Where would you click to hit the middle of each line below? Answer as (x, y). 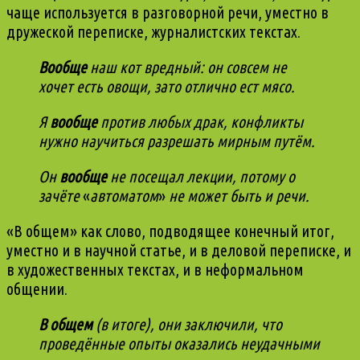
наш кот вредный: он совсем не (187, 67)
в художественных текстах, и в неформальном (155, 270)
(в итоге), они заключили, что (187, 325)
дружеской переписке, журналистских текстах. (153, 32)
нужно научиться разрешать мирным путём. (177, 141)
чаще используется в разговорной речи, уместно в (168, 13)
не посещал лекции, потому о (201, 177)
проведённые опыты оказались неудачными (179, 344)
